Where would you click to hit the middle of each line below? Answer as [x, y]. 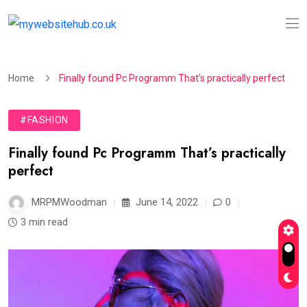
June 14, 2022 [165, 202]
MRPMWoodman [69, 202]
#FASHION [44, 120]
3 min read [44, 222]
